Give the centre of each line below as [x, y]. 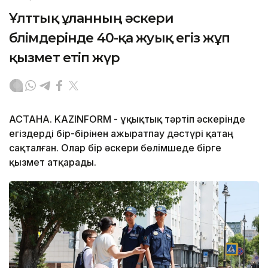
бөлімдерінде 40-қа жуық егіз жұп [119, 38]
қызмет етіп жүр [64, 57]
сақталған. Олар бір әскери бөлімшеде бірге [115, 147]
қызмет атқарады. [53, 162]
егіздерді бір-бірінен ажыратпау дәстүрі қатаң [121, 133]
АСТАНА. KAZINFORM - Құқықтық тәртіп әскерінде [127, 119]
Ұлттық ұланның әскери [92, 18]
